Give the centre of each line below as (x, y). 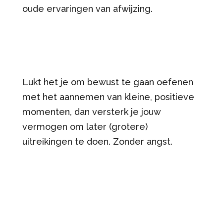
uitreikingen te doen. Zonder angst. (97, 141)
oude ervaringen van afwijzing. (88, 8)
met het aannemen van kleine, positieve (108, 97)
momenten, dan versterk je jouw (91, 111)
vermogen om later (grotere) (85, 126)
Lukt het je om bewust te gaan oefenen (108, 82)
